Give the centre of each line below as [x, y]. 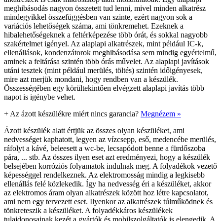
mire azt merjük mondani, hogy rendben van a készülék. [91, 79]
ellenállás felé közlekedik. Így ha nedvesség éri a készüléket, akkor [108, 184]
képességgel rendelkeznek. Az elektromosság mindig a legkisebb [104, 175]
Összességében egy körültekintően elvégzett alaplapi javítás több [104, 88]
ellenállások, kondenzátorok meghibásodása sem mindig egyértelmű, [110, 52]
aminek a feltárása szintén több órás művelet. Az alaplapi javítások [107, 61]
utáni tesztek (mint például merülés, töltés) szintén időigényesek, [103, 70]
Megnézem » [161, 113]
